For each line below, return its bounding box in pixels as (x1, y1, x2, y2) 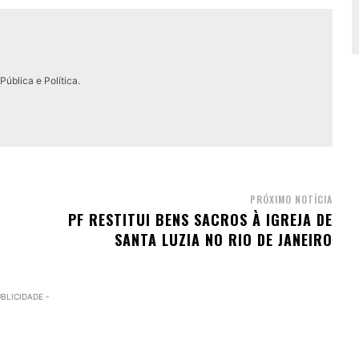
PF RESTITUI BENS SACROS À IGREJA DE (67, 209, 333, 231)
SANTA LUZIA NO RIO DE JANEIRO (114, 229, 333, 251)
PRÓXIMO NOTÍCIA (249, 192, 333, 207)
